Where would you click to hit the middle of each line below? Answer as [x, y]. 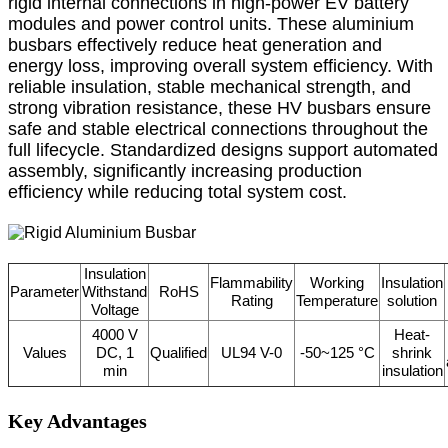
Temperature [337, 300]
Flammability [251, 282]
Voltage [114, 309]
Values [44, 352]
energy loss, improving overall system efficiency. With [220, 65]
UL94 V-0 [251, 352]
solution [412, 300]
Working [337, 282]
